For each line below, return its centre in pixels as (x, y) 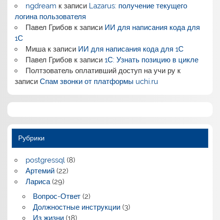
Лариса (38, 181)
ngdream (41, 6)
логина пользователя (51, 17)
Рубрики (31, 138)
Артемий (40, 171)
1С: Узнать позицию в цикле (151, 60)
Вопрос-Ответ (56, 196)
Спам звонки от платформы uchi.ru (99, 82)
